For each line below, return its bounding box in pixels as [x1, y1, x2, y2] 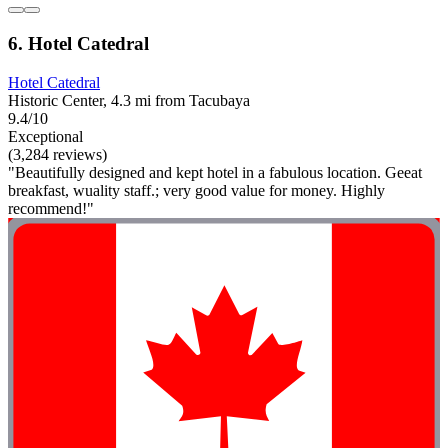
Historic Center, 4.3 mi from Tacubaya [8, 91, 250, 109]
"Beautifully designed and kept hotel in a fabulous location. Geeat [8, 163, 422, 181]
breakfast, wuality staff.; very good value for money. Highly [8, 181, 385, 199]
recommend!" [8, 199, 94, 217]
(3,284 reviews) [8, 145, 107, 163]
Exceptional [8, 127, 83, 145]
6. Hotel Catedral [8, 33, 149, 55]
